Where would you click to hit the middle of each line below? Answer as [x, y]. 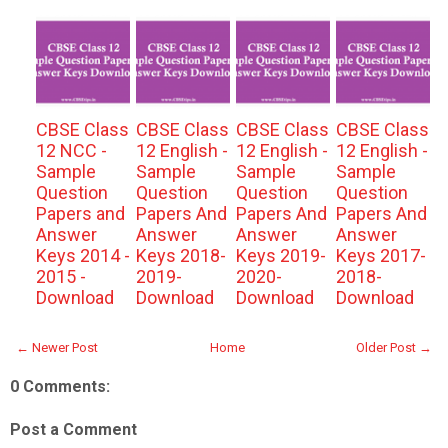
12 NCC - [71, 150]
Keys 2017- [380, 255]
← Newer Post [57, 347]
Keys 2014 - [82, 255]
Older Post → [394, 347]
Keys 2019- [280, 255]
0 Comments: [60, 386]
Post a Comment [73, 429]
